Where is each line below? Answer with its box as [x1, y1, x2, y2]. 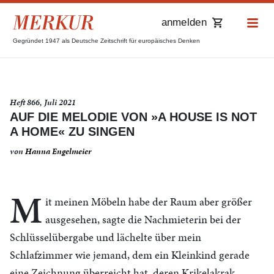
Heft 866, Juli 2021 [10, 97, 76, 108]
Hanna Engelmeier [25, 146, 91, 157]
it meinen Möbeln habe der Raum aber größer [45, 194, 252, 209]
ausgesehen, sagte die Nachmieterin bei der [45, 212, 241, 227]
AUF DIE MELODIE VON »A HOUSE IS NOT [10, 110, 257, 124]
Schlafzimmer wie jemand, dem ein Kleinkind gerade [10, 247, 250, 262]
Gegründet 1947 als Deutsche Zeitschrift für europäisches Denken [13, 37, 200, 44]
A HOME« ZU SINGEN [10, 125, 135, 138]
